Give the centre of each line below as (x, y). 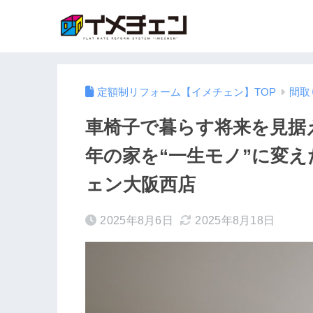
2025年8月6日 (137, 220)
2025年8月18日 (235, 220)
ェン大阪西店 (140, 184)
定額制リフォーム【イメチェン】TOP (187, 92)
